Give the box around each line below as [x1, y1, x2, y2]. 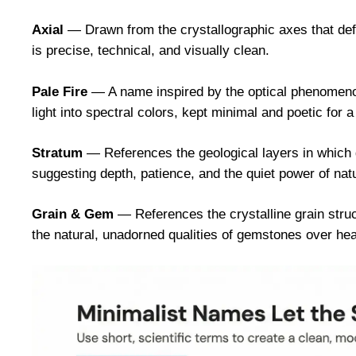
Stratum [32, 145, 83, 161]
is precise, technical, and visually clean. [32, 43, 269, 59]
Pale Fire [32, 83, 87, 99]
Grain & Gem [32, 206, 114, 222]
